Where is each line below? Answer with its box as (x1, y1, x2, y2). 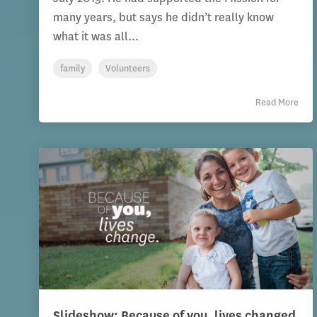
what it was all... (53, 29, 139, 45)
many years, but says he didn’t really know (53, 10, 274, 25)
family (60, 62, 85, 75)
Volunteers (105, 62, 150, 75)
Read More (255, 96, 299, 109)
